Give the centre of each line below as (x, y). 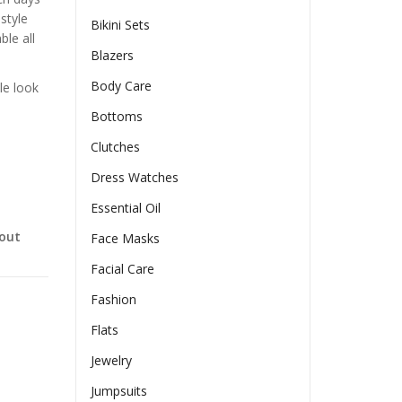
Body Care (122, 86)
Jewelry (112, 361)
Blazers (113, 56)
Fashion (114, 300)
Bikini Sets (121, 25)
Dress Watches (135, 178)
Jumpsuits (119, 391)
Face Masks (126, 239)
